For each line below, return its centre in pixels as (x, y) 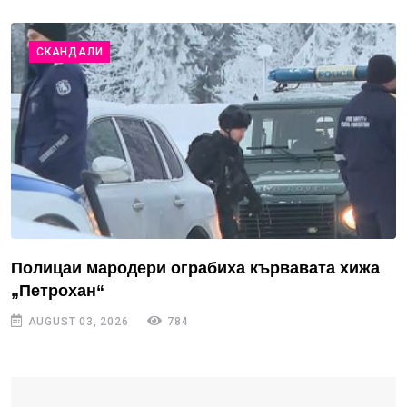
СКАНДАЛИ (70, 51)
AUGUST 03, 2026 (76, 322)
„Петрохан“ (58, 291)
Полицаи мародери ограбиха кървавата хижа (195, 268)
